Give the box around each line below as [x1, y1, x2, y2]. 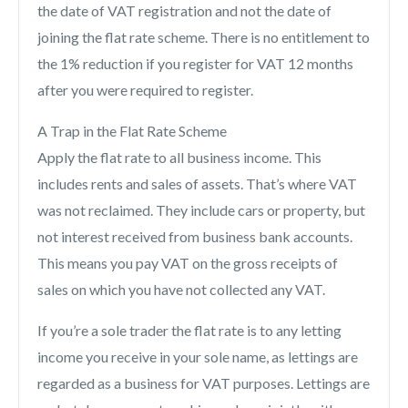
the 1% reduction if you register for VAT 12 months [37, 55, 353, 73]
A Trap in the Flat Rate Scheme [37, 122, 227, 140]
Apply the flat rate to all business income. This [37, 148, 321, 167]
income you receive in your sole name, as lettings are [37, 348, 358, 366]
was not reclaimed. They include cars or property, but [37, 201, 365, 219]
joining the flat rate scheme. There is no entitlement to [37, 28, 370, 46]
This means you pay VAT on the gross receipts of [37, 254, 338, 272]
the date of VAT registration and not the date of [37, 2, 331, 20]
